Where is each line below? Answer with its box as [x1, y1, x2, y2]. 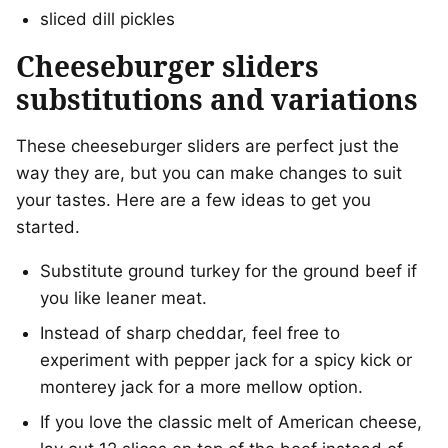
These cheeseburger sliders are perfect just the [16, 136, 399, 157]
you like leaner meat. [40, 288, 207, 309]
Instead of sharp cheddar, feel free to [40, 323, 340, 344]
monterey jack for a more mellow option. [40, 377, 363, 398]
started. [16, 217, 80, 238]
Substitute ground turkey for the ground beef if [40, 261, 417, 282]
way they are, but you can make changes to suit [16, 163, 402, 184]
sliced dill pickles [40, 9, 175, 30]
